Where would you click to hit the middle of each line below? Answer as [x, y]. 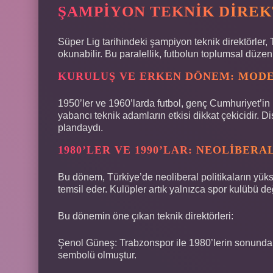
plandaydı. [80, 127]
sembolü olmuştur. [97, 255]
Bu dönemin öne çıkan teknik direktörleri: [146, 216]
